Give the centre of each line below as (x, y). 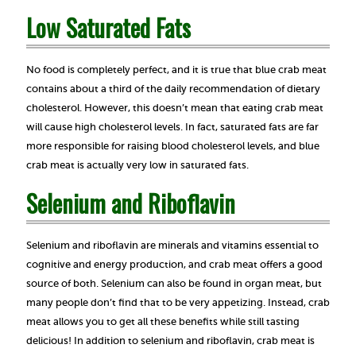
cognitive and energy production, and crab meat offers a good (174, 264)
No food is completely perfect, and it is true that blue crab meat (176, 69)
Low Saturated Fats (108, 27)
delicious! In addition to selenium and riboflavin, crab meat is (170, 340)
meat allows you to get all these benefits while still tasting (163, 321)
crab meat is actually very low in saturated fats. (137, 164)
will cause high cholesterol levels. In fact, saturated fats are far (172, 126)
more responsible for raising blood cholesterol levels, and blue (173, 145)
